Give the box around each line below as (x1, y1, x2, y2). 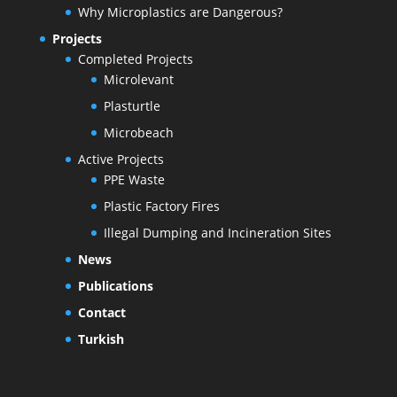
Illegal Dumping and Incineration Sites (103, 224, 331, 242)
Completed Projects (77, 51, 193, 68)
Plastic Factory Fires (103, 198, 220, 215)
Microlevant (103, 71, 174, 89)
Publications (77, 277, 153, 295)
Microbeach (103, 124, 174, 142)
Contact (77, 304, 126, 322)
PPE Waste (103, 171, 165, 189)
